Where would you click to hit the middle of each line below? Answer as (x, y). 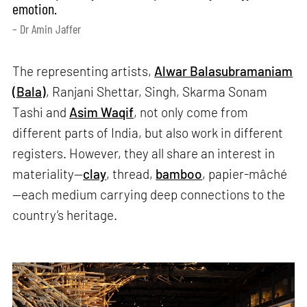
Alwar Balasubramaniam (224, 71)
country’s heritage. (65, 214)
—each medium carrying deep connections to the (149, 194)
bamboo (179, 173)
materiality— (48, 173)
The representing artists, (84, 71)
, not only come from (191, 112)
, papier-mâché (245, 173)
